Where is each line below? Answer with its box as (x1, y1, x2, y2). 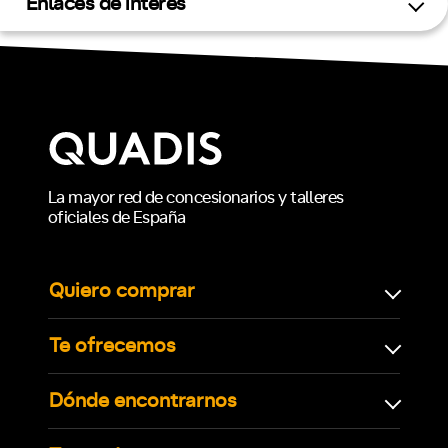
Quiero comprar (49, 280, 195, 301)
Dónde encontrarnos (49, 390, 237, 411)
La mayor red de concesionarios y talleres (48, 188, 344, 206)
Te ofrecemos (49, 335, 176, 356)
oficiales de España (48, 208, 186, 226)
